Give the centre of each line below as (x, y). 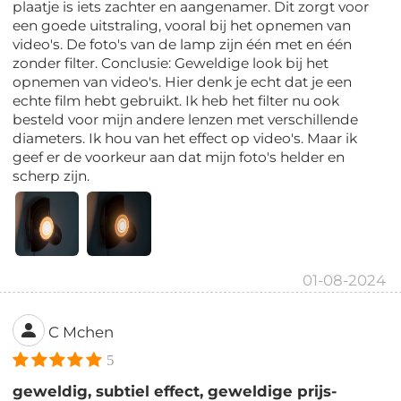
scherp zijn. (51, 175)
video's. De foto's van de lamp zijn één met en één (183, 44)
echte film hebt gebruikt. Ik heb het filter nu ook (176, 100)
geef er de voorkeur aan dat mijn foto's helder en (179, 157)
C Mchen (81, 333)
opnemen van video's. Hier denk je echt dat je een (183, 81)
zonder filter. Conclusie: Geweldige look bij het (171, 63)
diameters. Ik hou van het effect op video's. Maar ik (185, 138)
